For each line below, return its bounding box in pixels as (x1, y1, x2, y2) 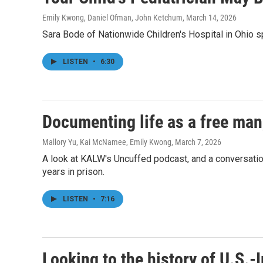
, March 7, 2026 (171, 137, 221, 147)
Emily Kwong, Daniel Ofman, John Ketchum (42, 13, 183, 22)
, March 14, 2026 (183, 13, 237, 22)
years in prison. (42, 166, 104, 177)
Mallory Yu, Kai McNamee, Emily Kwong (42, 137, 171, 147)
